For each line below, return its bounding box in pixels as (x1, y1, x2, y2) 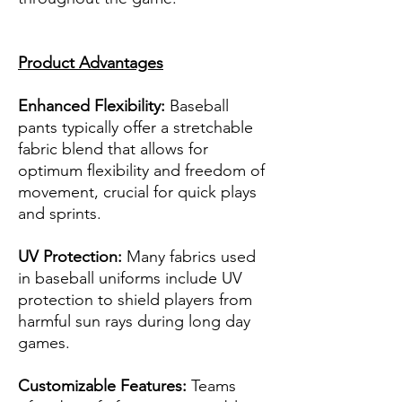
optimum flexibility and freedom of (18, 161, 265, 181)
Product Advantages (18, 53, 163, 74)
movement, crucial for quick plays (18, 182, 257, 203)
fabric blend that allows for (18, 139, 208, 160)
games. (18, 333, 70, 354)
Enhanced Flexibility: (18, 96, 165, 117)
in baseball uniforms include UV (18, 268, 242, 289)
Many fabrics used (122, 247, 256, 267)
